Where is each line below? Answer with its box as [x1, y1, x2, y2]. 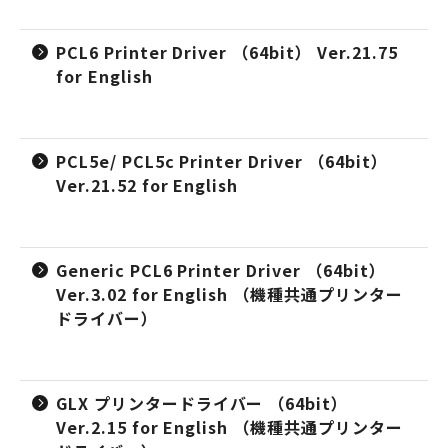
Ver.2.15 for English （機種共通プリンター [56, 415, 403, 439]
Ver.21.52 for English [56, 173, 239, 197]
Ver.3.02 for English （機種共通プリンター [56, 282, 403, 306]
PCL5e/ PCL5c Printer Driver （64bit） [56, 149, 388, 173]
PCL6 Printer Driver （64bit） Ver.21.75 [56, 40, 398, 64]
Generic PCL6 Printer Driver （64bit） [56, 258, 386, 282]
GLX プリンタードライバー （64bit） [56, 391, 349, 415]
